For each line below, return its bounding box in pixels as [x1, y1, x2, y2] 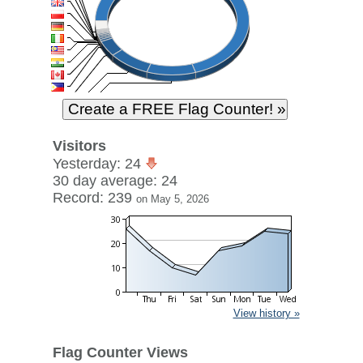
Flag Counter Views [52, 344, 188, 361]
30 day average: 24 [52, 173, 177, 189]
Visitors [52, 138, 106, 154]
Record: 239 [52, 190, 136, 206]
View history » [233, 307, 300, 319]
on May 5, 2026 [135, 193, 209, 205]
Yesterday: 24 [52, 156, 145, 172]
